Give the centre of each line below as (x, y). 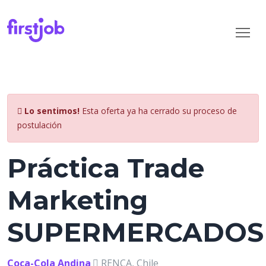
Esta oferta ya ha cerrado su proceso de (158, 111)
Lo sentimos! (52, 111)
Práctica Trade (106, 168)
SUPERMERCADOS (135, 232)
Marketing (77, 200)
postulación (39, 125)
